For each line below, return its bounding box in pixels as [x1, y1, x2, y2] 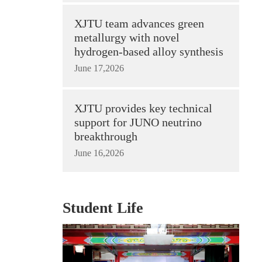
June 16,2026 [74, 148, 124, 158]
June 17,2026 [74, 63, 124, 73]
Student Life [63, 199, 143, 216]
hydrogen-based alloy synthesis [74, 45, 223, 58]
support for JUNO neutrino [74, 116, 202, 129]
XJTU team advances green [74, 17, 204, 30]
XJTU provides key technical [74, 102, 212, 115]
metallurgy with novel [74, 31, 180, 44]
